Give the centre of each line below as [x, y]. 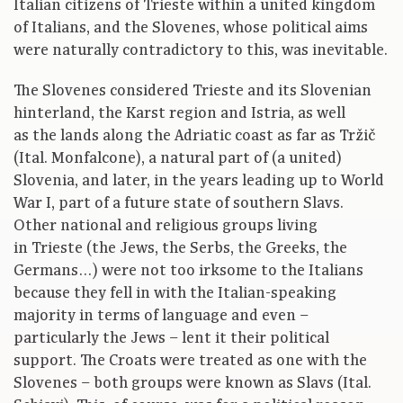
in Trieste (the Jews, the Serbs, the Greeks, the [180, 249]
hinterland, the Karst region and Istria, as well [179, 114]
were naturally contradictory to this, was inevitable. [201, 51]
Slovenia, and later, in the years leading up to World [199, 181]
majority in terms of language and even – [161, 316]
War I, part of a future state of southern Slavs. [179, 204]
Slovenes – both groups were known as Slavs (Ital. [193, 384]
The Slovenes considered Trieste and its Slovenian [193, 91]
